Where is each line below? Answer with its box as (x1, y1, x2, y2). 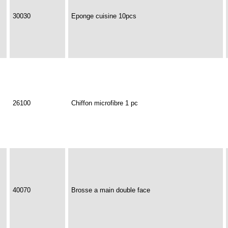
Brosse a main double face (71, 186, 150, 194)
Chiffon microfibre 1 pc (71, 99, 138, 107)
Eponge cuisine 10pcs (71, 12, 136, 20)
